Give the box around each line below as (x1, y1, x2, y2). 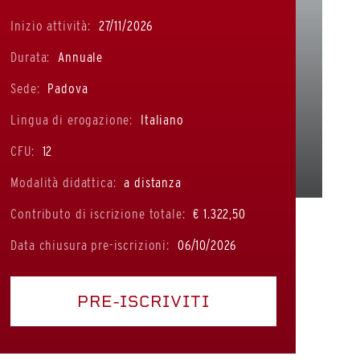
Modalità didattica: (10, 174, 117, 190)
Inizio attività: (10, 17, 91, 34)
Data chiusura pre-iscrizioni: (10, 236, 170, 253)
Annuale (54, 48, 104, 65)
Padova (43, 80, 88, 96)
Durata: (10, 48, 51, 65)
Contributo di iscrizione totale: (10, 205, 186, 222)
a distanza (120, 174, 182, 190)
